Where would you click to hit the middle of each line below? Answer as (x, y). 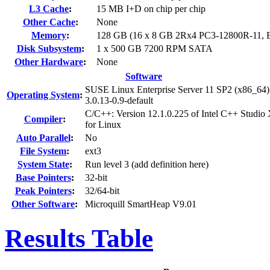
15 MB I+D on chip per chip (151, 8)
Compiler (43, 119)
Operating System (43, 95)
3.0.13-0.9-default (119, 100)
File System (43, 151)
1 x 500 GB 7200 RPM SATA (155, 48)
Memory (49, 35)
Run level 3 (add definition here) (147, 164)
